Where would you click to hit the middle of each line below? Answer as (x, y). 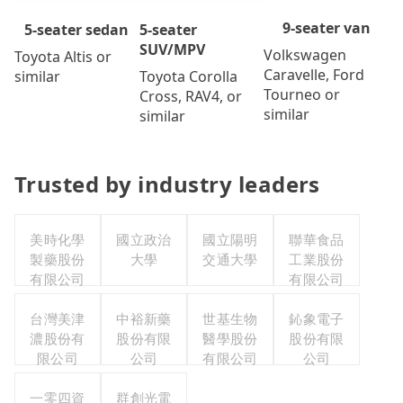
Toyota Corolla (188, 77)
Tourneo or (302, 94)
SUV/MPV (172, 50)
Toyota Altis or (63, 57)
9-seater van (326, 27)
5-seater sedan (77, 30)
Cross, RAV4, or (190, 97)
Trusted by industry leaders (167, 184)
